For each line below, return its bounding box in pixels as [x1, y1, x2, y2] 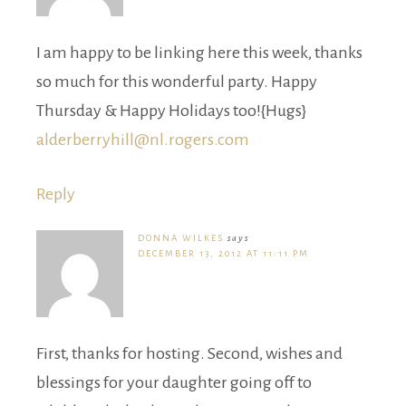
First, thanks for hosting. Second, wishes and [36, 343, 343, 362]
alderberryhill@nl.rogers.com [36, 130, 249, 149]
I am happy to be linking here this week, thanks [36, 43, 362, 62]
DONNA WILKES [138, 232, 224, 243]
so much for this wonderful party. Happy [36, 72, 317, 91]
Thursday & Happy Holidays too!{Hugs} [36, 101, 306, 120]
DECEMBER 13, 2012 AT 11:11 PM [138, 247, 309, 258]
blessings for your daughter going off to [36, 372, 312, 391]
